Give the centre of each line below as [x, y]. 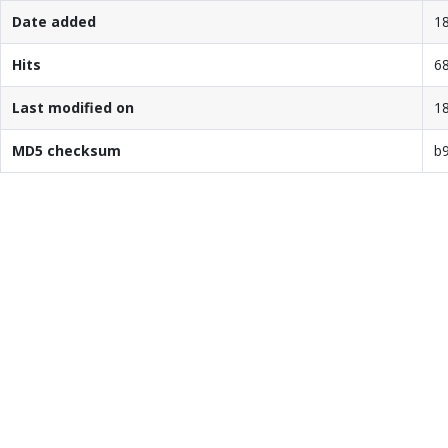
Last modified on [72, 107]
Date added [53, 21]
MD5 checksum [66, 150]
